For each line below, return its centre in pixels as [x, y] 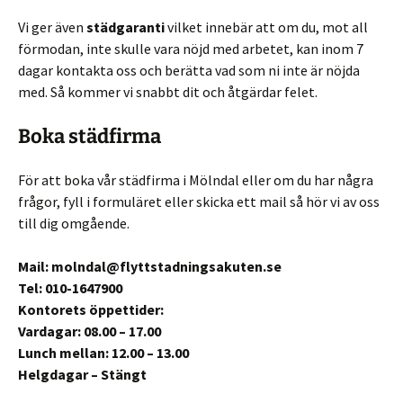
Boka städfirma [90, 136]
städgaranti [125, 27]
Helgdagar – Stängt [82, 374]
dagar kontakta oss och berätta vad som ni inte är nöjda [189, 70]
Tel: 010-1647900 [70, 288]
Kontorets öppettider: [91, 309]
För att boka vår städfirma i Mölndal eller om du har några [196, 180]
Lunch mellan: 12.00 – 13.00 [103, 353]
